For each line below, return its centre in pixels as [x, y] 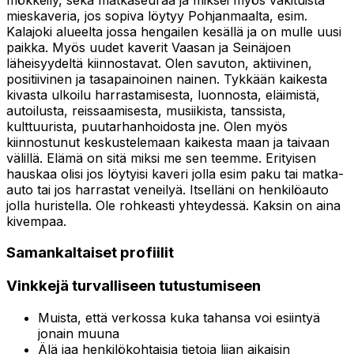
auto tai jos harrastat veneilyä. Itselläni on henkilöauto [168, 189]
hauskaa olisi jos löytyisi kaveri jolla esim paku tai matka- [175, 173]
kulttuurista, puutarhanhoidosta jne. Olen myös [147, 126]
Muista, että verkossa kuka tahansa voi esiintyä [179, 317]
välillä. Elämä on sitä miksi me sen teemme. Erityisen [161, 158]
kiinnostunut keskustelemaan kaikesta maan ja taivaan [168, 142]
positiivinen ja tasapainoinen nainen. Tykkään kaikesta [167, 79]
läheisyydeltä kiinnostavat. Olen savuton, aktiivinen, [159, 63]
